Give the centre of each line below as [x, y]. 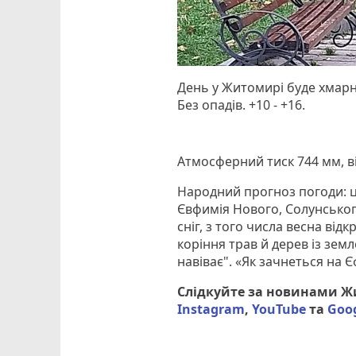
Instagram [211, 309]
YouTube [279, 309]
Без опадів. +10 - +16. [242, 104]
